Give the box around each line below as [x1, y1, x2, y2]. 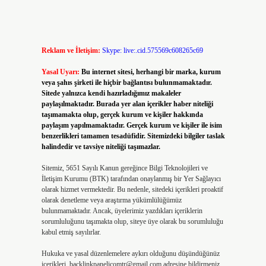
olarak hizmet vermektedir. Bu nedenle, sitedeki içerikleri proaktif [41, 185, 223, 194]
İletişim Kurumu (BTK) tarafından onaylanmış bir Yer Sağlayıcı [41, 175, 221, 183]
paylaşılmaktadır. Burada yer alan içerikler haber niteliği [41, 100, 213, 108]
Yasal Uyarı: [41, 68, 80, 76]
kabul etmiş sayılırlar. [41, 228, 101, 236]
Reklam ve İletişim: [41, 46, 100, 55]
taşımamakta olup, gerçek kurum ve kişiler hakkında [41, 110, 203, 119]
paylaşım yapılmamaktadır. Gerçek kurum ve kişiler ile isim [41, 121, 222, 129]
